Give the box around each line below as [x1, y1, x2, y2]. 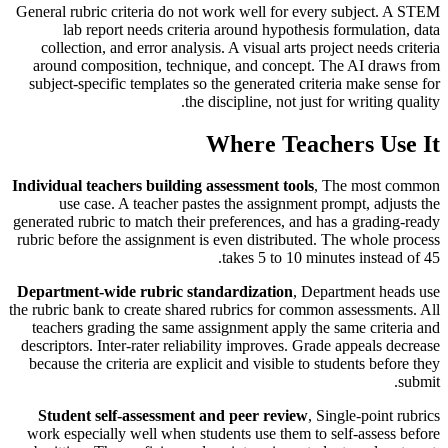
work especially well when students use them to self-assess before [27, 425, 440, 443]
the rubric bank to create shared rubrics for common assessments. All [9, 301, 440, 319]
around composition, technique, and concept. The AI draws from [33, 56, 440, 74]
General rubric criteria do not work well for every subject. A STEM [16, 2, 440, 20]
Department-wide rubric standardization [17, 283, 293, 301]
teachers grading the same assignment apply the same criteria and [32, 319, 440, 337]
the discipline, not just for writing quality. [185, 92, 440, 110]
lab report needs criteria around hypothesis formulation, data [63, 20, 440, 38]
